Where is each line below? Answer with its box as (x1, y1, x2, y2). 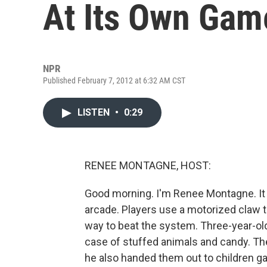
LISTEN (77, 107, 112, 118)
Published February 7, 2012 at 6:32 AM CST (43, 76, 185, 85)
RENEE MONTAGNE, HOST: (85, 159, 211, 172)
